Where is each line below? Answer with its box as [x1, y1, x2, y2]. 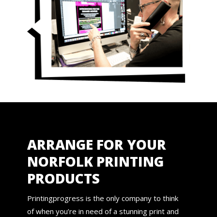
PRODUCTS [27, 169, 100, 187]
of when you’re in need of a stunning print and [27, 206, 179, 216]
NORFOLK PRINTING [27, 152, 164, 170]
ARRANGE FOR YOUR [27, 135, 166, 154]
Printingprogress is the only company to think [27, 193, 178, 203]
